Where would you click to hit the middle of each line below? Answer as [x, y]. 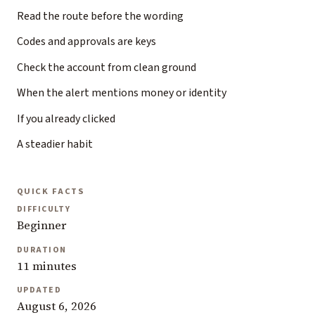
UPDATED [39, 290]
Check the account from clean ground [107, 67]
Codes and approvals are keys [86, 42]
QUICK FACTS [51, 191]
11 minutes [47, 266]
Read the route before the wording [100, 16]
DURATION [42, 250]
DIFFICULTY [44, 210]
